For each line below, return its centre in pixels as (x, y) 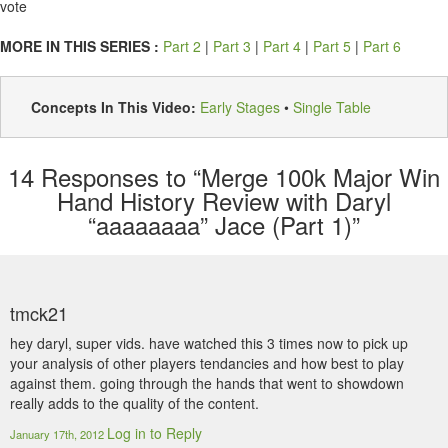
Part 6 (382, 46)
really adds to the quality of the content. (134, 403)
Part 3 (232, 46)
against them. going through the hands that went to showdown (207, 383)
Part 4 (282, 46)
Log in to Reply (154, 433)
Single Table (332, 107)
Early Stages (240, 107)
